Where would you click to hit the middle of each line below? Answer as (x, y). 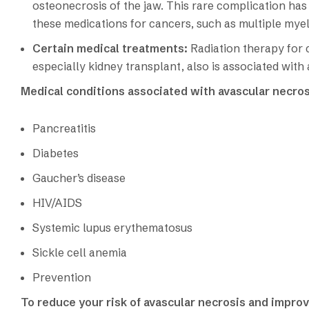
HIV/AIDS (57, 202)
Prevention (62, 277)
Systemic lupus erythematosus (112, 227)
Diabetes (56, 153)
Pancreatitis (64, 128)
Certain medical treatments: (111, 48)
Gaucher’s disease (79, 178)
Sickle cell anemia (80, 252)
